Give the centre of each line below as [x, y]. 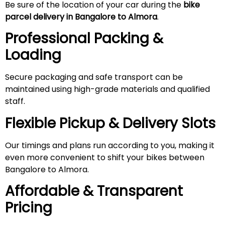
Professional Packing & [84, 39]
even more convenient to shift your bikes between [105, 157]
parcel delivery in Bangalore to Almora [81, 17]
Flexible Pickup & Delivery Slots [110, 123]
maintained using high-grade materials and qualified [107, 89]
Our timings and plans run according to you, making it [110, 145]
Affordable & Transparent [94, 191]
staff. [15, 101]
